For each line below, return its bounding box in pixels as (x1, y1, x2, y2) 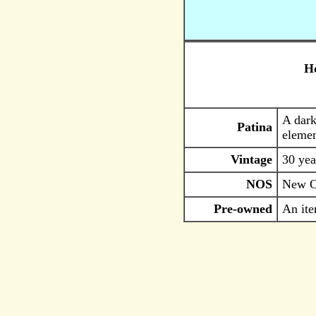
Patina (236, 120, 272, 134)
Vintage (230, 152, 272, 166)
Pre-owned (213, 202, 272, 216)
